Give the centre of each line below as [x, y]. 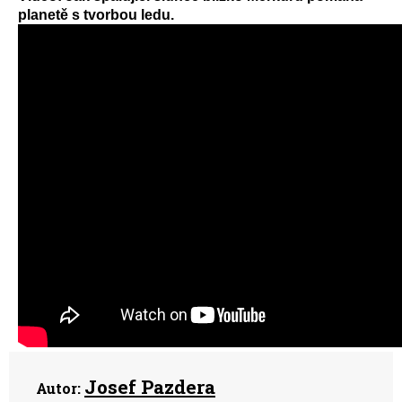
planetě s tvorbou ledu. [96, 15]
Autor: [58, 388]
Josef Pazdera [150, 387]
